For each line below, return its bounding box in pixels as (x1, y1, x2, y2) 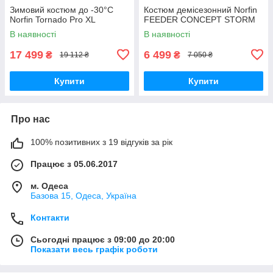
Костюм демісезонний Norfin (144, 4, 257, 15)
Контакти (30, 212, 69, 222)
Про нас (11, 113, 50, 124)
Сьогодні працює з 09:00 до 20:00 (30, 234, 175, 244)
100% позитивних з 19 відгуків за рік (30, 136, 172, 147)
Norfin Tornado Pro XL (10, 14, 96, 24)
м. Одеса (30, 180, 68, 191)
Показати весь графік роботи (30, 244, 158, 254)
